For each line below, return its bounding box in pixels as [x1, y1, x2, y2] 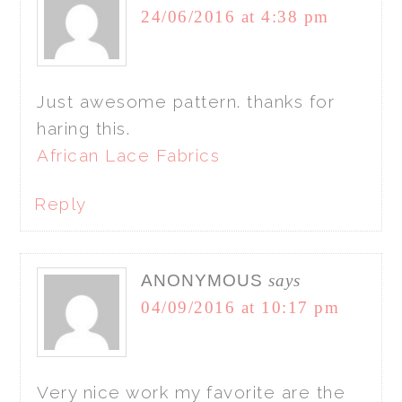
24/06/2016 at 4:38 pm [141, 7, 329, 27]
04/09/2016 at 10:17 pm [141, 298, 340, 318]
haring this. [37, 118, 131, 139]
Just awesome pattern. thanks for [37, 92, 336, 112]
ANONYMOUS [141, 271, 264, 291]
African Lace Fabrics [37, 145, 221, 166]
